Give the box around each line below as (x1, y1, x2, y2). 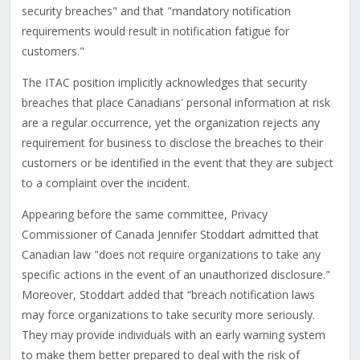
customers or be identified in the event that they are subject (21, 155, 333, 171)
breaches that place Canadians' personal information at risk (21, 95, 330, 111)
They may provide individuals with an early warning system (21, 327, 325, 343)
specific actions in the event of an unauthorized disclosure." (21, 267, 330, 283)
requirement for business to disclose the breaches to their (21, 135, 323, 151)
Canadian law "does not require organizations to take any (21, 247, 321, 263)
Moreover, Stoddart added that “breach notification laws (21, 287, 315, 303)
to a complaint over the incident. (21, 175, 190, 191)
